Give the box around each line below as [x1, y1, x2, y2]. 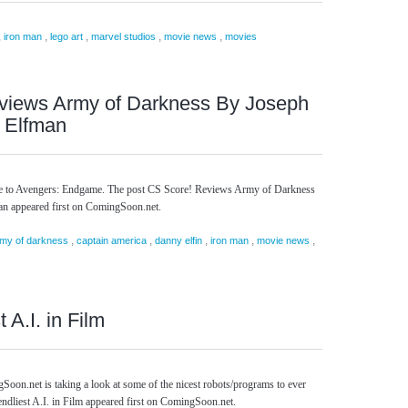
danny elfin [155, 235, 202, 246]
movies [225, 31, 257, 42]
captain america [76, 235, 147, 246]
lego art [50, 31, 83, 42]
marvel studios [91, 31, 156, 42]
